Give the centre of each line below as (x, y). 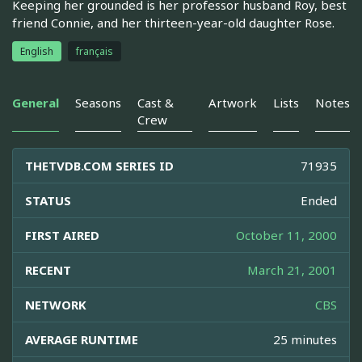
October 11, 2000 (286, 236)
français (95, 52)
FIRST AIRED (62, 236)
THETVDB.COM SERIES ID (99, 166)
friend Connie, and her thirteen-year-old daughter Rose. (173, 23)
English (37, 52)
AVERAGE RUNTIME (82, 340)
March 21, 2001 (292, 270)
